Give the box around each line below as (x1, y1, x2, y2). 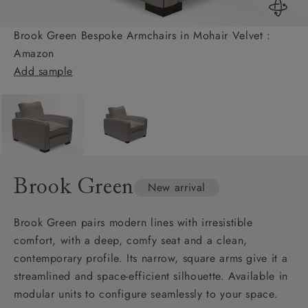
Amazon (14, 45, 54, 61)
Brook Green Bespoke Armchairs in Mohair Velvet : (14, 27, 271, 43)
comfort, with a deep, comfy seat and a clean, (14, 232, 247, 248)
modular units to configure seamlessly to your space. (14, 285, 278, 302)
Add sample (14, 63, 73, 79)
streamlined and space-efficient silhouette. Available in (14, 267, 288, 284)
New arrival (148, 179, 206, 196)
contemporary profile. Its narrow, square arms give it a (14, 250, 288, 266)
